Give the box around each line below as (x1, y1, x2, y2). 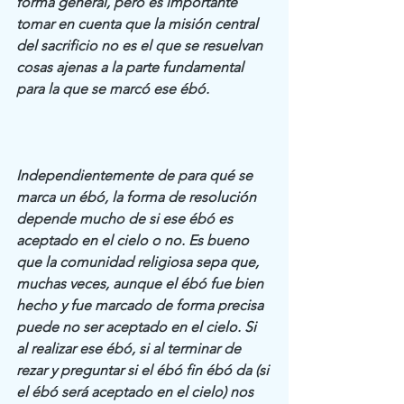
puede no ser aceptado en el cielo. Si (16, 317, 260, 335)
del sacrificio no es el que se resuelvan (16, 36, 266, 54)
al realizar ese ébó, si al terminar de (16, 339, 244, 357)
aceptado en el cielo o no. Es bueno (16, 231, 252, 249)
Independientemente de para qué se (16, 166, 256, 184)
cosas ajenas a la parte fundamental (16, 58, 247, 76)
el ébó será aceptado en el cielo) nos (16, 382, 257, 400)
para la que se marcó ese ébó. (16, 79, 209, 97)
